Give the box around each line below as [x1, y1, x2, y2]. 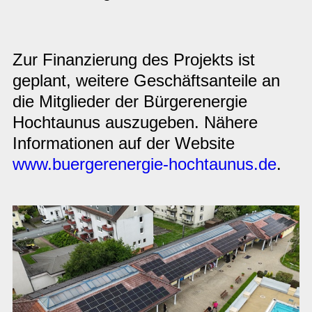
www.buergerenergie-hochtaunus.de [13, 155, 276, 174]
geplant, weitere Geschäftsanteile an [13, 71, 280, 91]
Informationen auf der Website [13, 134, 235, 153]
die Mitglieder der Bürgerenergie [13, 92, 247, 111]
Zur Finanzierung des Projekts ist [13, 50, 255, 70]
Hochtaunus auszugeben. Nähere [13, 113, 258, 132]
